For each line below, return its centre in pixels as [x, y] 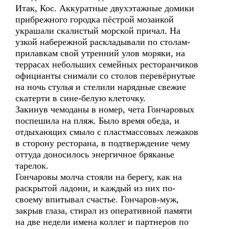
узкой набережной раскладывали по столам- [103, 42]
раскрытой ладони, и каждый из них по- [95, 188]
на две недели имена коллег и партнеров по [102, 222]
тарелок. [32, 166]
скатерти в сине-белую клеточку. [81, 98]
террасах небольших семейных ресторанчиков [107, 64]
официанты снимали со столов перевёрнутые [105, 76]
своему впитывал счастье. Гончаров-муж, [97, 199]
